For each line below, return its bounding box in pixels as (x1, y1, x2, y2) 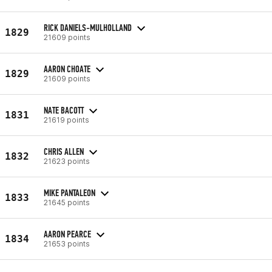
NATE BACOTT (44, 104, 84, 116)
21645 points (44, 197, 90, 207)
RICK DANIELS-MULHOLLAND (44, 21, 132, 33)
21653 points (44, 239, 90, 248)
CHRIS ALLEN (44, 145, 84, 157)
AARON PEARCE (44, 228, 91, 240)
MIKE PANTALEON (44, 186, 95, 199)
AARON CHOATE (44, 63, 90, 75)
